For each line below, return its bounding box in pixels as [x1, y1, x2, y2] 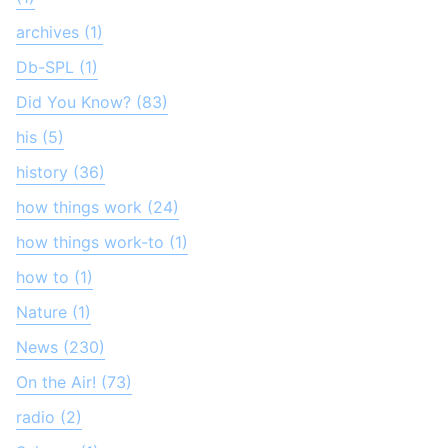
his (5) [16, 127, 64, 148]
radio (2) [16, 407, 82, 428]
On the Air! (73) [16, 372, 132, 393]
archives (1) [16, 22, 103, 43]
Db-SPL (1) [16, 57, 98, 78]
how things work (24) [16, 197, 179, 218]
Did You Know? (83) [16, 92, 168, 113]
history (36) [16, 162, 105, 183]
